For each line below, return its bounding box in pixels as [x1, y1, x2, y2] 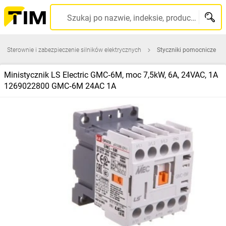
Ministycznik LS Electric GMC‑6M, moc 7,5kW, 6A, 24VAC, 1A [4, 70, 218, 80]
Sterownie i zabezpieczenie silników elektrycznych [7, 46, 141, 53]
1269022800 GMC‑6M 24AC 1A [4, 81, 116, 91]
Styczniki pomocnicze [157, 46, 216, 53]
